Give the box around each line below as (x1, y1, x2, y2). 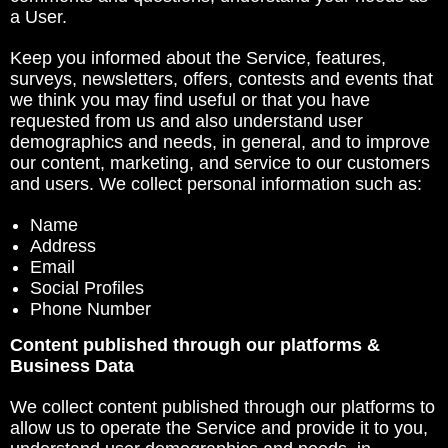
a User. (10, 7, 67, 27)
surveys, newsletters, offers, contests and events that (10, 69, 433, 89)
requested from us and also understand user (10, 111, 363, 131)
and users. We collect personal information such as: (10, 174, 427, 194)
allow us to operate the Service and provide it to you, (10, 418, 428, 438)
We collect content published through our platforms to (10, 397, 435, 417)
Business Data (10, 356, 134, 376)
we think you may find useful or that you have (10, 90, 370, 110)
